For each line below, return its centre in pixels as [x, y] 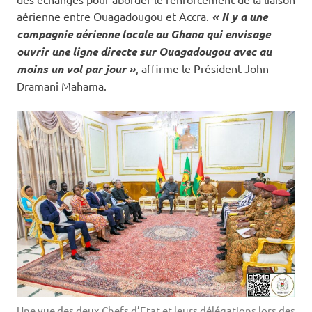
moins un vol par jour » [76, 69]
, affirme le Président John [202, 69]
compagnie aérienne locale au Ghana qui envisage [143, 34]
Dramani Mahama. [62, 86]
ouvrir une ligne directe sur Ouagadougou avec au [144, 52]
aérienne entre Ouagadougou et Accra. [114, 16]
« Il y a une [240, 17]
